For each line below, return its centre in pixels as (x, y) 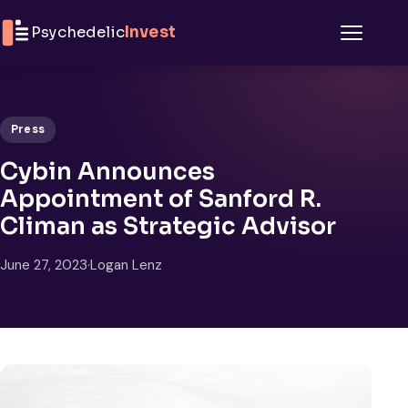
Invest (150, 32)
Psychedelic (78, 32)
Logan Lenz (126, 265)
